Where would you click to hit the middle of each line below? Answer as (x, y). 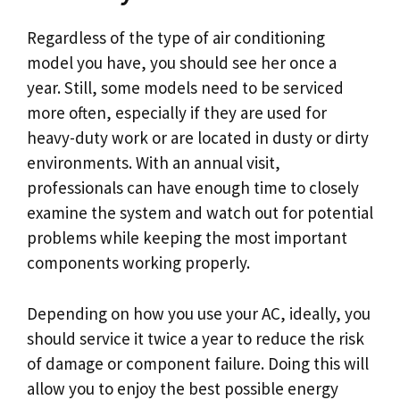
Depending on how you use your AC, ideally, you (199, 313)
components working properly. (138, 263)
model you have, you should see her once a (182, 63)
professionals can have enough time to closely (193, 188)
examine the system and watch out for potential (200, 213)
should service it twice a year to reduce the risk (196, 338)
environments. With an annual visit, (154, 163)
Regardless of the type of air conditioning (176, 38)
